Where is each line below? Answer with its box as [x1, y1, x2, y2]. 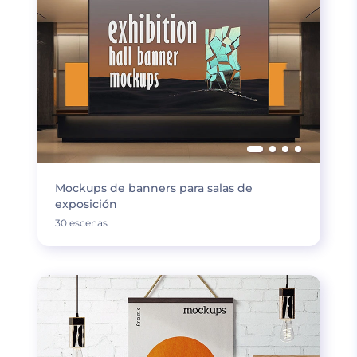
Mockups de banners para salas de [54, 181, 253, 195]
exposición [54, 197, 117, 211]
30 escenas [54, 217, 108, 229]
